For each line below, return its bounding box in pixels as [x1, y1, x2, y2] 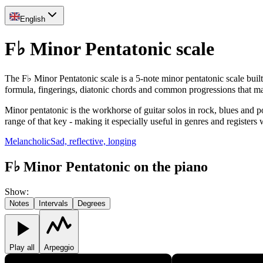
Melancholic [5, 136, 50, 146]
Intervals [39, 198, 68, 208]
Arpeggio [44, 242, 74, 252]
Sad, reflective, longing [50, 136, 136, 146]
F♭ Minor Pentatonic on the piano [5, 159, 208, 174]
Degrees [77, 198, 106, 208]
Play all [9, 242, 35, 252]
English [20, 15, 45, 23]
